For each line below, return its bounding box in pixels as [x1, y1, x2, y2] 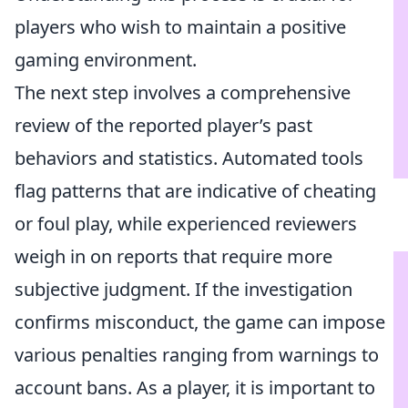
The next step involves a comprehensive [15, 80, 351, 105]
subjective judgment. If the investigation [15, 277, 352, 301]
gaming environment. [15, 47, 197, 72]
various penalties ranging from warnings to [15, 342, 379, 367]
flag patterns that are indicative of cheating [15, 178, 376, 203]
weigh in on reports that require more [15, 244, 332, 269]
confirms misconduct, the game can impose [15, 310, 385, 334]
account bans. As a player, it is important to [15, 375, 375, 400]
